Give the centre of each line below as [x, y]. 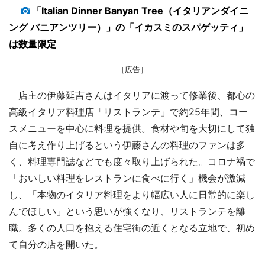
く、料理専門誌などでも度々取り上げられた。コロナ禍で [132, 162]
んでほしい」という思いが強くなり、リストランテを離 [127, 211]
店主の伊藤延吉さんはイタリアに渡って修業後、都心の [132, 96]
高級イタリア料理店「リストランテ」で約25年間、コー [128, 112]
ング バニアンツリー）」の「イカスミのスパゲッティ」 [128, 28]
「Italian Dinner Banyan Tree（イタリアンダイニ [140, 11]
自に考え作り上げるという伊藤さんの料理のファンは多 [127, 145]
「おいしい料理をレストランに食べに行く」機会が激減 [127, 178]
